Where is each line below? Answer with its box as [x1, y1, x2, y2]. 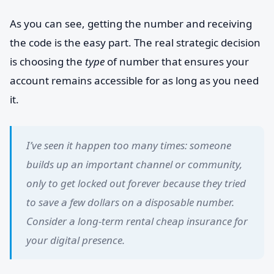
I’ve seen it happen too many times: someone [26, 138, 231, 152]
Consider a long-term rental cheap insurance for [26, 214, 248, 228]
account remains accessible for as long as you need [10, 73, 259, 87]
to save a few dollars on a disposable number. [26, 195, 234, 209]
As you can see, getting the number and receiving [10, 17, 252, 31]
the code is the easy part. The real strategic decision [10, 35, 261, 50]
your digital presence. [26, 233, 125, 247]
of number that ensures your [105, 54, 249, 68]
